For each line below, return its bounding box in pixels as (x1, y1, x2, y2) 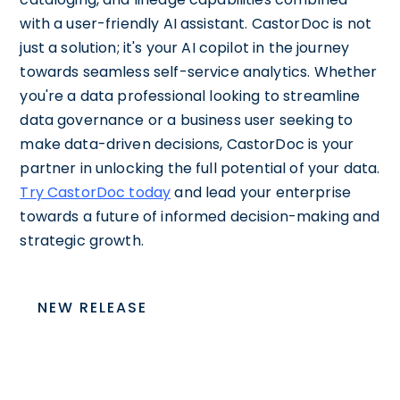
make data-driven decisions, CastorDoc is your (20, 133, 354, 154)
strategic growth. (20, 229, 144, 251)
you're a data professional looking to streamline (20, 85, 361, 106)
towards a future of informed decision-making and (20, 205, 380, 227)
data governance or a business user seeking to (20, 109, 354, 130)
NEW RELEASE (37, 296, 148, 318)
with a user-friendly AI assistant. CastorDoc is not (20, 12, 372, 34)
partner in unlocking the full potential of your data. (20, 157, 380, 179)
